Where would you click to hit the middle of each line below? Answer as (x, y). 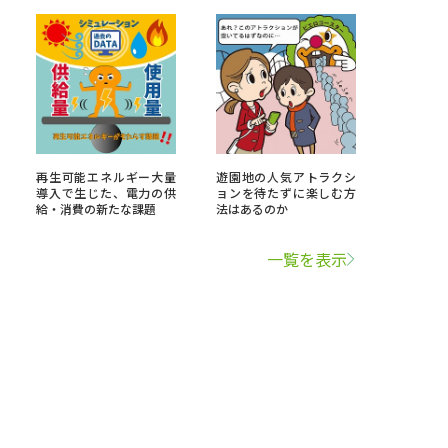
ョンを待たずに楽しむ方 (286, 192)
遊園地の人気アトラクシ (286, 176)
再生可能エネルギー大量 (106, 176)
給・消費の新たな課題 (96, 208)
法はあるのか (252, 208)
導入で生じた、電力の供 (106, 192)
